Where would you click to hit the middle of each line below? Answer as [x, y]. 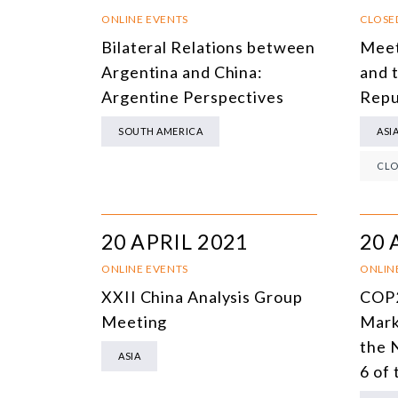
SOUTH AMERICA [161, 131]
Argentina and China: [182, 72]
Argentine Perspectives [193, 97]
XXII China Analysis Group [202, 297]
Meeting [135, 322]
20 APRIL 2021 [175, 242]
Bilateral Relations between [209, 48]
